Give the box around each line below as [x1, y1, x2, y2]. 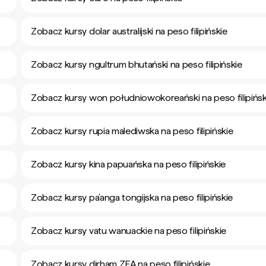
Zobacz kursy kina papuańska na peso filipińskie [31, 159, 226, 170]
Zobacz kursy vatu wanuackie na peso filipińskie [31, 225, 226, 236]
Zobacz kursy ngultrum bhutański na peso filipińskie [31, 59, 242, 70]
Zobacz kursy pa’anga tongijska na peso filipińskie [31, 192, 233, 203]
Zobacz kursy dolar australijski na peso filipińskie [31, 26, 227, 37]
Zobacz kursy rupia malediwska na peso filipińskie [31, 125, 233, 137]
